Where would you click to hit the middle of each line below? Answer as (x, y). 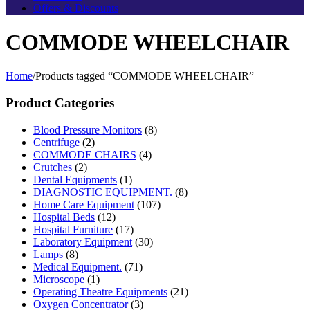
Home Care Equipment (84, 204)
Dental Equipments (75, 179)
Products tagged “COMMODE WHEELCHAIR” (145, 76)
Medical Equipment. (77, 266)
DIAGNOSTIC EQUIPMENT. (103, 192)
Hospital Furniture (73, 229)
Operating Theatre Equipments (100, 291)
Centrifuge (56, 142)
